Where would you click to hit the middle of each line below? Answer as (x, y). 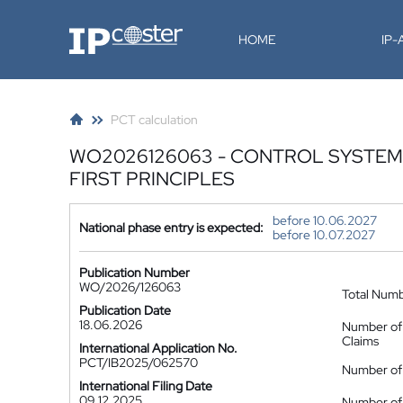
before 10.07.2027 (324, 235)
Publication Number (134, 273)
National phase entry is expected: (171, 228)
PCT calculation (154, 120)
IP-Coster (95, 31)
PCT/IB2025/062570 (139, 363)
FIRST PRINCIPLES (152, 179)
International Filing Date (146, 386)
